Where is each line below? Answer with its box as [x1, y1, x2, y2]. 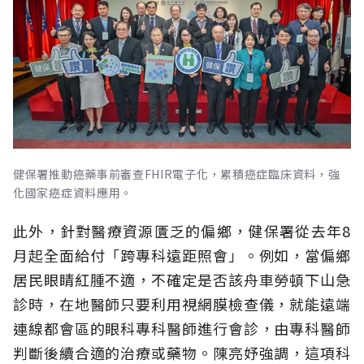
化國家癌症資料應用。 [13, 184, 132, 201]
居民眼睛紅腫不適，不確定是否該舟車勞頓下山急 [13, 268, 351, 290]
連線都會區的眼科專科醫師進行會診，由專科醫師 [13, 317, 351, 339]
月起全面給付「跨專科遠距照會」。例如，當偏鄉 [13, 244, 351, 266]
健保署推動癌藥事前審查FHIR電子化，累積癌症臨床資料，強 [13, 165, 340, 182]
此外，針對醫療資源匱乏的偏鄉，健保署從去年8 [13, 219, 351, 241]
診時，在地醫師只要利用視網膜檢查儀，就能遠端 [13, 292, 351, 314]
